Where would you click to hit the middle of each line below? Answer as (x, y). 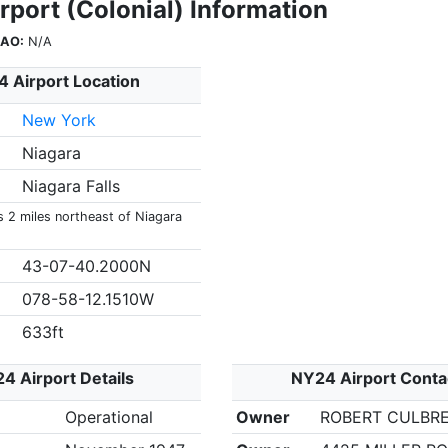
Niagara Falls (70, 186)
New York (58, 120)
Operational (108, 417)
